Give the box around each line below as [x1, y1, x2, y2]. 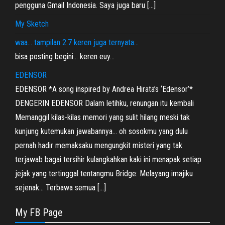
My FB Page [15, 206, 63, 218]
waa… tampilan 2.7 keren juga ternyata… [15, 38, 139, 47]
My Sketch [15, 19, 49, 29]
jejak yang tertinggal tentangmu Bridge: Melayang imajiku [15, 169, 193, 178]
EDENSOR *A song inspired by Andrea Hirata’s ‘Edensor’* [15, 84, 193, 94]
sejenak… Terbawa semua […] [15, 183, 106, 192]
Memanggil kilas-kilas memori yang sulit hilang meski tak [15, 113, 190, 122]
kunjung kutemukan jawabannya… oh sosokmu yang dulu [15, 127, 188, 136]
